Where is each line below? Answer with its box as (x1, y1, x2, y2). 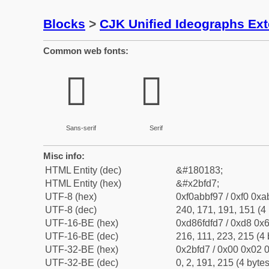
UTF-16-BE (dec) (45, 231, 118, 241)
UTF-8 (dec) (45, 205, 97, 215)
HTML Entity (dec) (45, 165, 121, 175)
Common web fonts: (43, 46, 128, 56)
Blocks (43, 17, 85, 31)
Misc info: (43, 151, 85, 161)
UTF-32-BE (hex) (45, 244, 118, 255)
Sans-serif (65, 124, 96, 131)
